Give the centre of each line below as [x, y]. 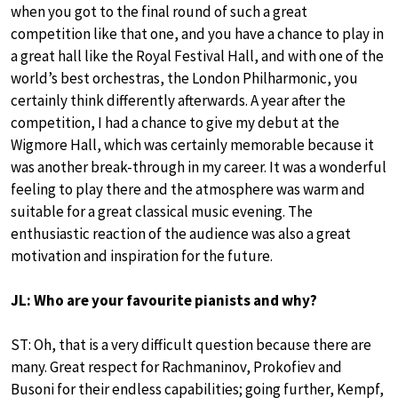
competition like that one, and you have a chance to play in [197, 33]
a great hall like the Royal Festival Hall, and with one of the [197, 56]
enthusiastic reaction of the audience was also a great [181, 233]
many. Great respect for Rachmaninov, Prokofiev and [176, 366]
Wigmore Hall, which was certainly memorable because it [192, 144]
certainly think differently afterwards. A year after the [178, 100]
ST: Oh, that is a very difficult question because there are [191, 344]
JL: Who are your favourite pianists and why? [164, 300]
